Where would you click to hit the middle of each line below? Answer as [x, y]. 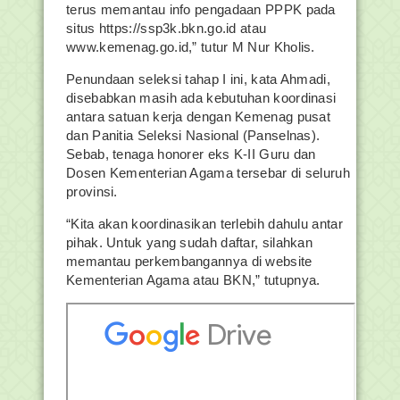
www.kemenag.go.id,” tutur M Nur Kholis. [191, 47]
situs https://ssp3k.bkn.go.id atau [167, 28]
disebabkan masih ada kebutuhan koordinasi [201, 98]
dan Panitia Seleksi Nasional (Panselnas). [193, 135]
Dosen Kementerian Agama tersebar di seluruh [208, 173]
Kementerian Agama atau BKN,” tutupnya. [193, 280]
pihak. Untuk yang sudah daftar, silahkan [190, 242]
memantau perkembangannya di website [189, 261]
